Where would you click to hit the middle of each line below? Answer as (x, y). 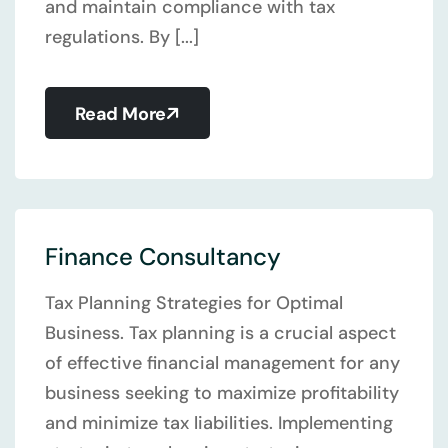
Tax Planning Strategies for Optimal (194, 303)
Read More (121, 114)
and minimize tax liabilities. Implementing (219, 423)
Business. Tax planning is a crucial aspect (220, 333)
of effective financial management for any (222, 363)
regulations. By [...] (122, 37)
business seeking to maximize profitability (222, 393)
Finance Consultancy (163, 256)
